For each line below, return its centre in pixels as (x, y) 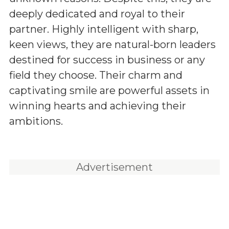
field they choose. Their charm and (96, 75)
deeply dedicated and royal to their (97, 14)
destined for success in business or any (107, 60)
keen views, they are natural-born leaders (112, 44)
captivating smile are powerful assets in (109, 90)
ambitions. (36, 121)
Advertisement (114, 167)
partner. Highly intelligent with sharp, (104, 29)
